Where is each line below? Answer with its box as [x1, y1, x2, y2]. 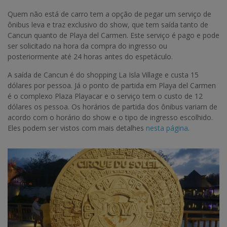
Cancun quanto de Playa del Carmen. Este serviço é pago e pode [8, 30, 219, 41]
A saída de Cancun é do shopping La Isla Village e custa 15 [8, 70, 199, 80]
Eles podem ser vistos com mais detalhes [8, 123, 146, 133]
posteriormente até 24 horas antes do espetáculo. [8, 52, 173, 62]
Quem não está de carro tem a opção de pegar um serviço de [8, 9, 211, 19]
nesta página [146, 123, 188, 133]
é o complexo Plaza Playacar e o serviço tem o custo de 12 [8, 91, 203, 101]
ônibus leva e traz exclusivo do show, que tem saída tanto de [8, 20, 208, 30]
